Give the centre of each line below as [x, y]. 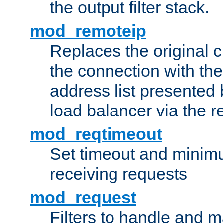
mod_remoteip [88, 31]
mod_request [83, 197]
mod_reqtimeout [96, 134]
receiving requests [118, 174]
